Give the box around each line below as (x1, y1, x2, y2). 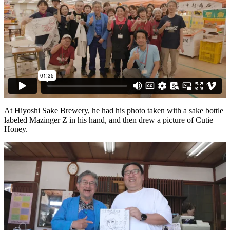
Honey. (4, 124, 28, 133)
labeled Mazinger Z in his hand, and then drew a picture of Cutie (4, 115, 213, 124)
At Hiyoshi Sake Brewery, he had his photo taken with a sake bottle (4, 106, 223, 115)
